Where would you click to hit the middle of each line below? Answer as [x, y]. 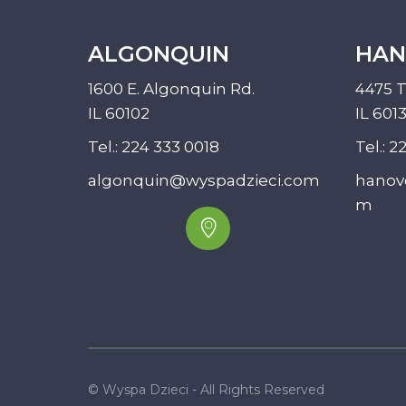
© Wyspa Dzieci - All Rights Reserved [206, 390]
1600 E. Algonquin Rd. [171, 89]
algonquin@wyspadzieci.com [204, 180]
